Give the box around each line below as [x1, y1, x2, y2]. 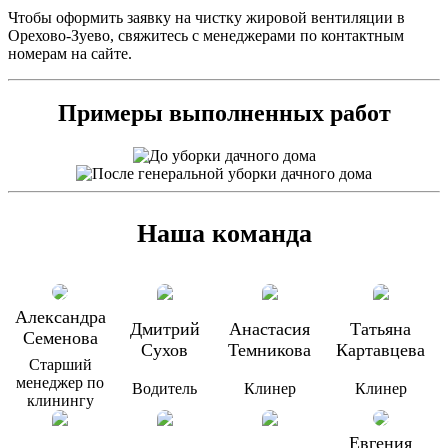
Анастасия [229, 319, 311, 340]
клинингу [26, 392, 94, 410]
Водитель [132, 380, 198, 398]
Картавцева [336, 340, 426, 361]
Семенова [22, 328, 98, 349]
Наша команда [136, 219, 312, 249]
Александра [14, 307, 106, 328]
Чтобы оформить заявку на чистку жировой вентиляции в [8, 8, 405, 26]
